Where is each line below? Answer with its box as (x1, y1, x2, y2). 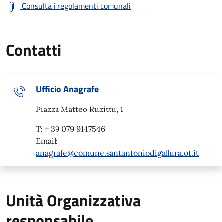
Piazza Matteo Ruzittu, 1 (36, 104, 123, 114)
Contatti (6, 38, 61, 61)
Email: (36, 136, 58, 146)
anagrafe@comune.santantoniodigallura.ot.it (36, 148, 199, 158)
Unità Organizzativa (6, 188, 141, 212)
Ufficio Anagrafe (36, 82, 99, 96)
